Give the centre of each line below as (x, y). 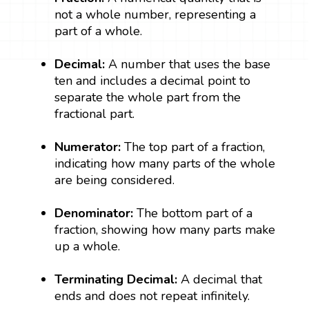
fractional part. (95, 113)
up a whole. (88, 246)
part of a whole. (99, 31)
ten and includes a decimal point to (153, 80)
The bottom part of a (193, 213)
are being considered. (115, 180)
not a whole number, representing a (156, 14)
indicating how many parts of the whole (165, 163)
